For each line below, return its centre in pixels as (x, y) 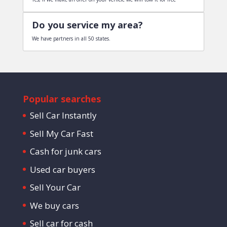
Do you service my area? (88, 25)
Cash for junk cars (65, 151)
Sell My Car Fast (61, 133)
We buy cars (54, 205)
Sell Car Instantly (63, 115)
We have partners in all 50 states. (71, 39)
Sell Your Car (55, 187)
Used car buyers (62, 169)
